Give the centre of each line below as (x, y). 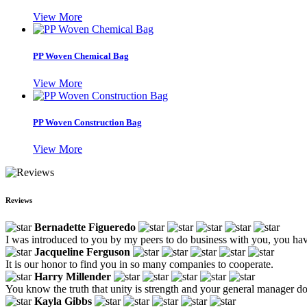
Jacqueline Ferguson (82, 251)
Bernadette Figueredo (85, 227)
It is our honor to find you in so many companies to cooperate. (139, 264)
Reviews (19, 200)
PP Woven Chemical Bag (81, 56)
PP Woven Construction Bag (87, 122)
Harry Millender (73, 276)
